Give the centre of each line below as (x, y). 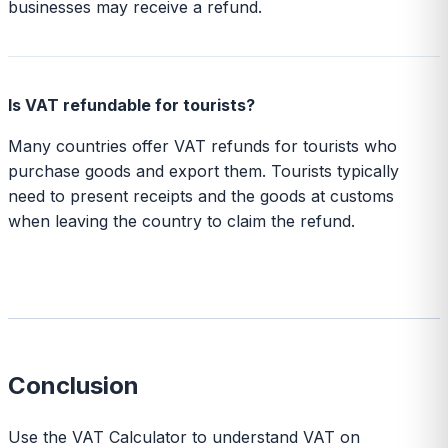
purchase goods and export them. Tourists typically (203, 170)
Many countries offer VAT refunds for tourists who (202, 145)
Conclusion (73, 385)
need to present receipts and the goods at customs (201, 195)
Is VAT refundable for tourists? (131, 104)
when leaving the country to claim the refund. (181, 220)
